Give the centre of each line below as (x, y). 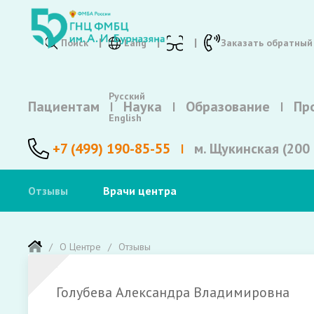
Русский (127, 96)
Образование (228, 107)
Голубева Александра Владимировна (173, 292)
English (125, 118)
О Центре (80, 247)
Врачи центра (140, 191)
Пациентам (64, 107)
